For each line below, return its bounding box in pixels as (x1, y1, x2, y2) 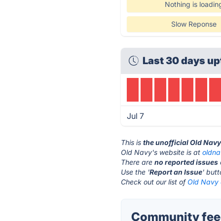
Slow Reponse (171, 20, 217, 28)
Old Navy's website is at (121, 148, 203, 156)
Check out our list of (121, 178, 188, 186)
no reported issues (154, 158, 219, 166)
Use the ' (121, 168, 150, 176)
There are (121, 158, 155, 166)
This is (121, 138, 144, 147)
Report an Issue (149, 168, 203, 176)
